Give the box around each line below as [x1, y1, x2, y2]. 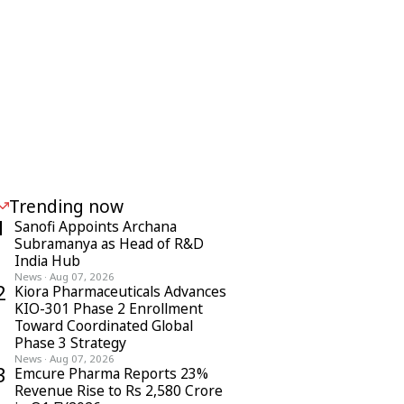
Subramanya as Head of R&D [14, 234, 204, 253]
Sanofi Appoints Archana [14, 216, 177, 236]
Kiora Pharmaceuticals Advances [14, 281, 226, 301]
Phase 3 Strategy [14, 333, 126, 353]
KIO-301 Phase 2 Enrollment [14, 298, 203, 318]
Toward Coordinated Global [14, 316, 193, 335]
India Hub [14, 251, 80, 271]
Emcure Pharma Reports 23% [14, 363, 208, 383]
